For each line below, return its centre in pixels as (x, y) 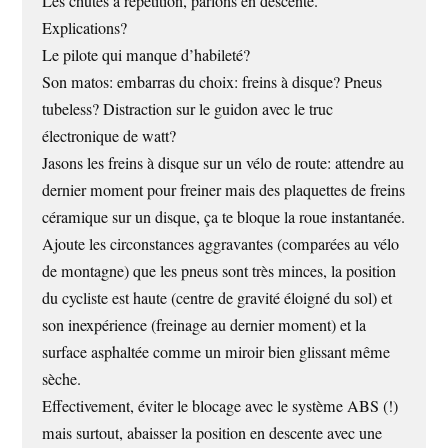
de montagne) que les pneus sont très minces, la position (219, 271)
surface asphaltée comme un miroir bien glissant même (216, 352)
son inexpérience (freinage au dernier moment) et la (204, 325)
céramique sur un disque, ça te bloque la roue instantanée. (224, 217)
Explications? (85, 28)
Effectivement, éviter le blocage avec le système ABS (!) (220, 406)
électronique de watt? (109, 136)
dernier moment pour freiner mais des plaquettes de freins (224, 190)
